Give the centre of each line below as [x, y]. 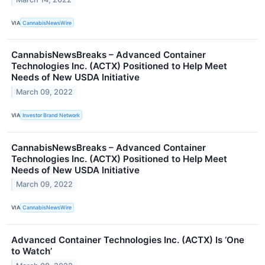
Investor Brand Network [51, 115]
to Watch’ [32, 251]
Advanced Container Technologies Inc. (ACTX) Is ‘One [128, 240]
